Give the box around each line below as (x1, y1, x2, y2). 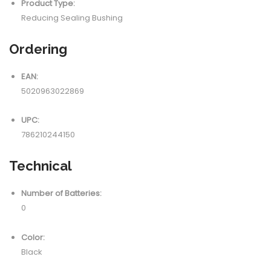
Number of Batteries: (21, 188, 102, 200)
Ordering (9, 41, 67, 57)
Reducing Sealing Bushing (21, 11, 123, 24)
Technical (9, 158, 72, 174)
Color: (21, 231, 45, 243)
